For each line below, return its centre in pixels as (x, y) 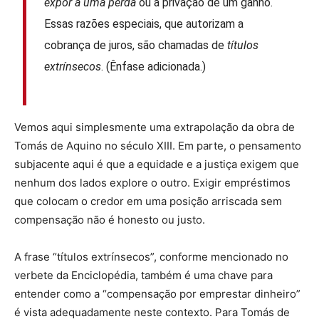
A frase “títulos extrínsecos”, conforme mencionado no (151, 256)
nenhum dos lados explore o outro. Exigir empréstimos (152, 182)
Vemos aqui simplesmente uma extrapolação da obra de (155, 127)
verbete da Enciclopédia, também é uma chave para (143, 275)
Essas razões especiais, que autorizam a (144, 24)
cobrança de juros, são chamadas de (136, 46)
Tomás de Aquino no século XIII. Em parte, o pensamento (158, 145)
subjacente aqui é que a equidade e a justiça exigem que (157, 164)
